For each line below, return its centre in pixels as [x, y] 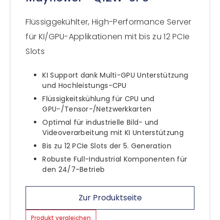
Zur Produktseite [110, 197]
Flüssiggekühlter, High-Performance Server [109, 22]
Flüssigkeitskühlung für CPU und [98, 98]
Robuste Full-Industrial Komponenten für [115, 159]
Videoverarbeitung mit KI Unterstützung [113, 132]
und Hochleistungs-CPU [84, 85]
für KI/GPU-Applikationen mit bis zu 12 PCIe [108, 36]
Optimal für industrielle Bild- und [100, 122]
